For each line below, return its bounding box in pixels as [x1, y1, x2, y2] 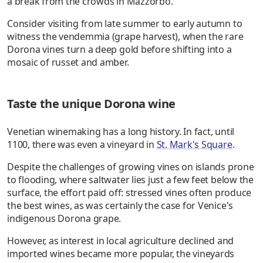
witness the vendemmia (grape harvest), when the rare [7, 30, 244, 43]
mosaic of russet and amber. [7, 56, 129, 69]
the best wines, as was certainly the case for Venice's [7, 199, 234, 213]
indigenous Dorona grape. [7, 212, 122, 225]
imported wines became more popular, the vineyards [7, 247, 235, 261]
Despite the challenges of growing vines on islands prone [7, 160, 254, 174]
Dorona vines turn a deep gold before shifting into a [7, 43, 232, 56]
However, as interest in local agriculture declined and [7, 234, 234, 248]
